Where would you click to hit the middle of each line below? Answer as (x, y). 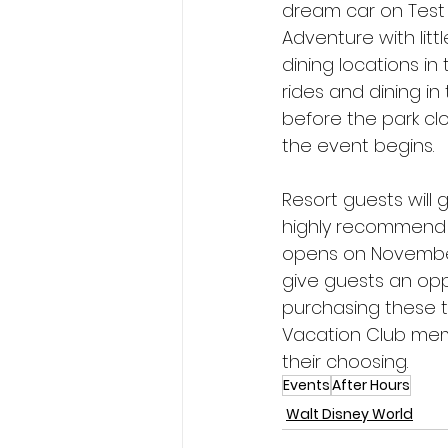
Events (306, 384)
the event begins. (358, 145)
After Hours (371, 384)
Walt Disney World (349, 413)
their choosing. (345, 361)
